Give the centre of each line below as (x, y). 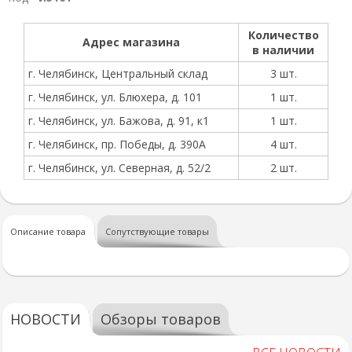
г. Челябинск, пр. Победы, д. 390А (117, 144)
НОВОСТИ (46, 319)
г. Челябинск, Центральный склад (118, 73)
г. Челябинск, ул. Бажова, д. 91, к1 (119, 121)
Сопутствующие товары (157, 231)
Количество (283, 35)
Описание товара (48, 231)
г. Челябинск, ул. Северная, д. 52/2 (119, 168)
